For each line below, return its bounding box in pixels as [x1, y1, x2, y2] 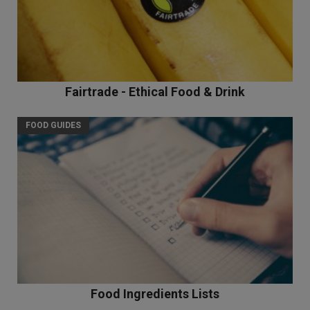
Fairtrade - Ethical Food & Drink [65, 84, 245, 100]
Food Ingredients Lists [91, 286, 219, 301]
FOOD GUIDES [26, 120, 81, 131]
